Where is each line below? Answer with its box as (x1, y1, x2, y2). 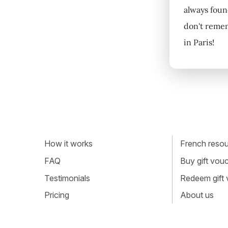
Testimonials (44, 173, 90, 183)
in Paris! (184, 37, 214, 48)
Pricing (44, 190, 69, 201)
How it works (44, 138, 93, 149)
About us (180, 190, 214, 201)
